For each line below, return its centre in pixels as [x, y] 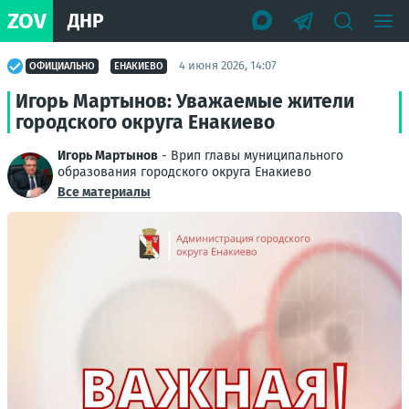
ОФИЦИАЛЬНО [62, 66]
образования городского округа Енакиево [184, 172]
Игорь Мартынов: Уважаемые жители [185, 101]
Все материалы [104, 192]
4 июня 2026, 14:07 [228, 65]
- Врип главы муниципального [251, 156]
